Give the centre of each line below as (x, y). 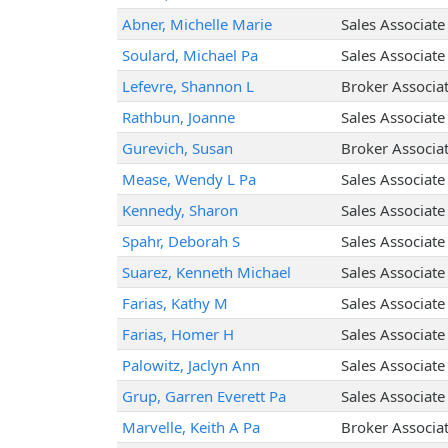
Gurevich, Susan (177, 148)
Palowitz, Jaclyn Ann (190, 365)
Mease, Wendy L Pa (188, 179)
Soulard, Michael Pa (189, 55)
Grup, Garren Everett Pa (203, 396)
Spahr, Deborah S (180, 241)
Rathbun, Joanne (178, 117)
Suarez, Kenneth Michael (206, 272)
